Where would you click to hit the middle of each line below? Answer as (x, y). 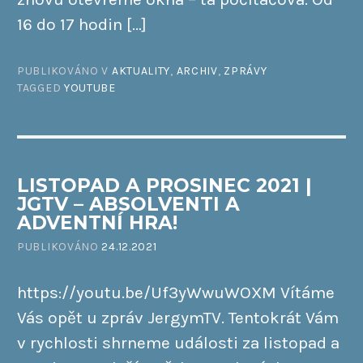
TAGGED (41, 88)
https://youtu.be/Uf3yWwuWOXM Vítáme (176, 293)
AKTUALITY (141, 71)
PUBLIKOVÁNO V (64, 71)
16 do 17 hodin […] (82, 24)
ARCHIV (197, 71)
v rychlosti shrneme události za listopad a (178, 343)
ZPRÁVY (246, 71)
